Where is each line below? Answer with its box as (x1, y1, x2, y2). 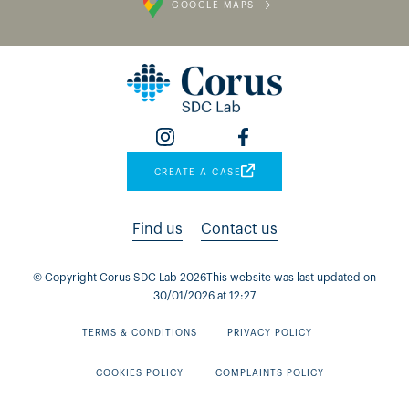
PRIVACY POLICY (226, 329, 312, 339)
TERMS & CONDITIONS (82, 329, 197, 339)
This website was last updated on (206, 272, 376, 284)
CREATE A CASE (153, 168, 242, 178)
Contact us (200, 222, 278, 237)
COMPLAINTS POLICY (215, 369, 324, 379)
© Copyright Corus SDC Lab (33, 272, 180, 284)
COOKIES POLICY (96, 369, 184, 379)
